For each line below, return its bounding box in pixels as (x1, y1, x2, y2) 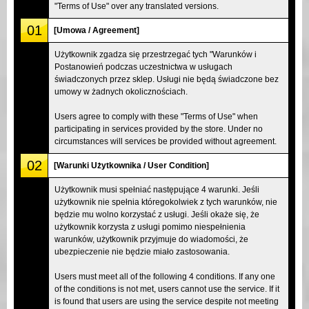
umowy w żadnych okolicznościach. (54, 86, 188, 97)
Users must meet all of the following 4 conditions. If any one (54, 271, 275, 281)
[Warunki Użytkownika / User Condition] (54, 160, 209, 170)
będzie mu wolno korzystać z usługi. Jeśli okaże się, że (54, 209, 259, 219)
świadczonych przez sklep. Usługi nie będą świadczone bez (54, 74, 279, 84)
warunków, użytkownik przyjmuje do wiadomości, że (54, 234, 248, 244)
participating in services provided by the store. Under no (54, 123, 263, 134)
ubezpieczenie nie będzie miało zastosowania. (54, 246, 230, 257)
